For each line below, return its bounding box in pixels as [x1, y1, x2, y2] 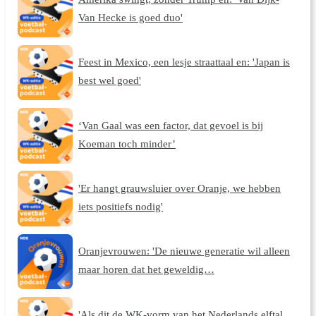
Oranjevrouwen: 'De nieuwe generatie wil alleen [78, 245, 290, 257]
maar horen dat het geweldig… [78, 263, 214, 276]
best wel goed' [78, 74, 141, 87]
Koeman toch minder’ [78, 137, 176, 150]
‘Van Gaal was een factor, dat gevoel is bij [78, 119, 263, 131]
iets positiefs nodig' [78, 200, 163, 212]
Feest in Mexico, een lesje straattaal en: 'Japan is [78, 56, 290, 68]
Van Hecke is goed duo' [78, 11, 183, 23]
